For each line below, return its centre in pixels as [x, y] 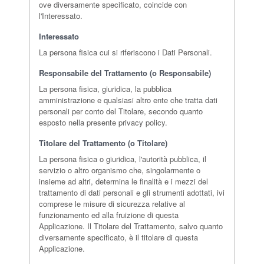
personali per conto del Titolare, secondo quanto [121, 111]
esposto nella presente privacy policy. [103, 122]
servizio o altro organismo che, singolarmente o [120, 170]
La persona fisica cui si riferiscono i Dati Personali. [126, 52]
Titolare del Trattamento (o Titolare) [103, 143]
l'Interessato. [61, 15]
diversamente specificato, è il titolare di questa [118, 237]
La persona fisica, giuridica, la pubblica [105, 88]
